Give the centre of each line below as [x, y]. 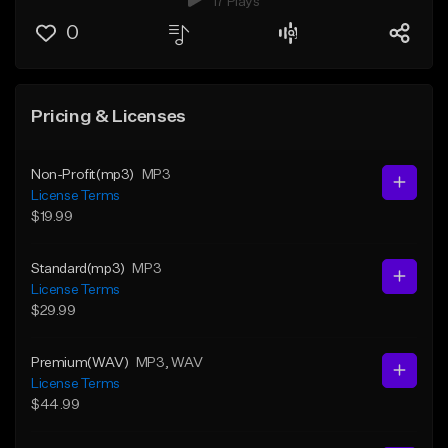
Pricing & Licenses [108, 116]
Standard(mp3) [78, 268]
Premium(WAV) [80, 362]
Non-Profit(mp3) [82, 174]
